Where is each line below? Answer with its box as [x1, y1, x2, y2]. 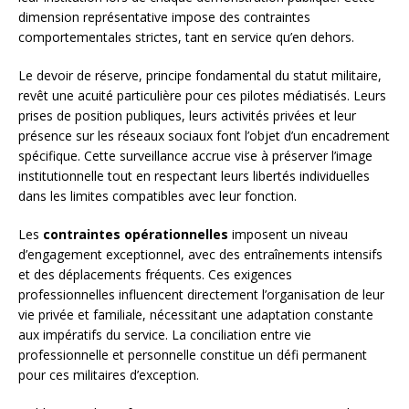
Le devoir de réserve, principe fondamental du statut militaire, [18, 67, 382, 85]
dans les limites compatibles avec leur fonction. [18, 187, 297, 205]
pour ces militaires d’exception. [18, 366, 199, 384]
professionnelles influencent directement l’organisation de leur [18, 286, 384, 304]
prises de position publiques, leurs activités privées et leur [18, 107, 356, 125]
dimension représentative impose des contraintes [18, 8, 310, 26]
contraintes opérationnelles [43, 225, 228, 244]
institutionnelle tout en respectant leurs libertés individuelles [18, 167, 370, 185]
